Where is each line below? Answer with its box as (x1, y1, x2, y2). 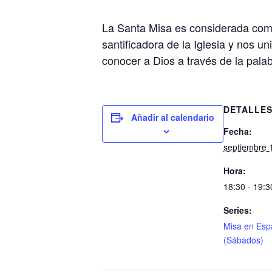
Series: (223, 204, 252, 216)
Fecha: (223, 125, 252, 137)
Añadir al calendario (131, 111, 214, 123)
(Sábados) (223, 234, 263, 246)
